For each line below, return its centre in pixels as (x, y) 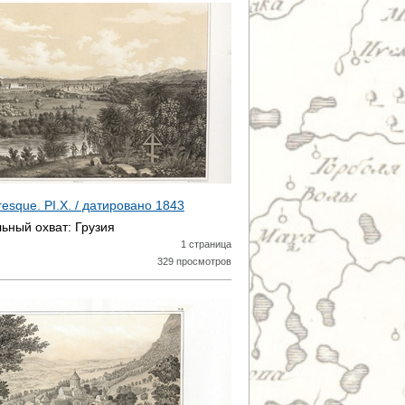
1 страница (206, 244)
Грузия (95, 227)
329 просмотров (194, 261)
